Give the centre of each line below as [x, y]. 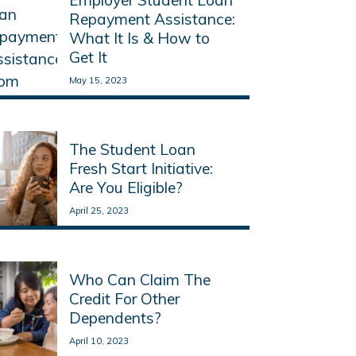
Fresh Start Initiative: [141, 168]
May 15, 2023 [98, 80]
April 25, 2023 [99, 210]
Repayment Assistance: [152, 19]
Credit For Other [124, 299]
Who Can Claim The [139, 280]
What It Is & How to [139, 38]
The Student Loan [132, 149]
